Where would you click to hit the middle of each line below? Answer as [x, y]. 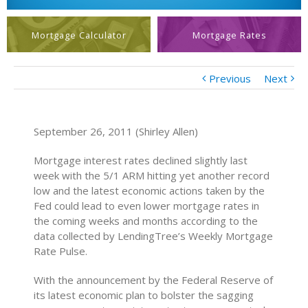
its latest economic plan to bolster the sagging [144, 295]
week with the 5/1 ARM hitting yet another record [152, 175]
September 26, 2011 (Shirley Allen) [116, 131]
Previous [230, 78]
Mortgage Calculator [79, 35]
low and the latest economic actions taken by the [150, 190]
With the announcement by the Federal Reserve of [154, 280]
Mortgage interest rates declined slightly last [141, 160]
